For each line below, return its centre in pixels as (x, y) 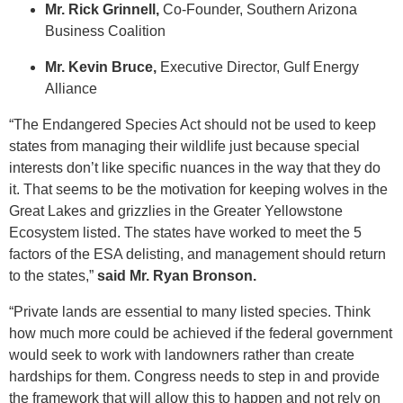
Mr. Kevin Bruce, (101, 67)
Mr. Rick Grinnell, (102, 10)
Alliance (71, 89)
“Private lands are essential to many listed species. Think (190, 312)
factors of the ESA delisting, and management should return (197, 255)
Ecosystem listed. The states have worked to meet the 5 (185, 233)
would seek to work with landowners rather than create (182, 355)
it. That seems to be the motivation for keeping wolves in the (198, 190)
